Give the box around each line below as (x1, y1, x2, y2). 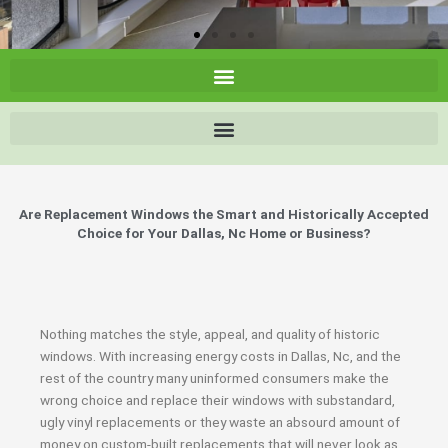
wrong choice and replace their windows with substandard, (40, 392, 395, 408)
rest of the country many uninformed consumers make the (40, 370, 389, 386)
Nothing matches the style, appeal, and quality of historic (40, 326, 380, 342)
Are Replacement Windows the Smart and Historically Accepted (19, 206, 429, 222)
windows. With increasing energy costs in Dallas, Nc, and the (40, 348, 401, 364)
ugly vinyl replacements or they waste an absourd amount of (40, 414, 400, 430)
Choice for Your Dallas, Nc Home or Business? (77, 225, 371, 241)
